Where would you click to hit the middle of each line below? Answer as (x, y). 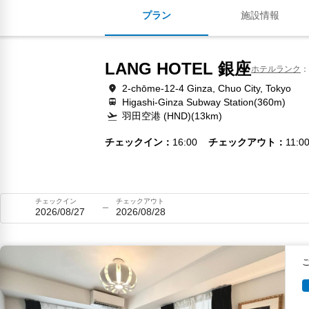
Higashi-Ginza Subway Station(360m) (204, 102)
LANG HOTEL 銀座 (178, 69)
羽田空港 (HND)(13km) (172, 116)
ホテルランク (276, 69)
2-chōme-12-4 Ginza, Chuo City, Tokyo (207, 88)
